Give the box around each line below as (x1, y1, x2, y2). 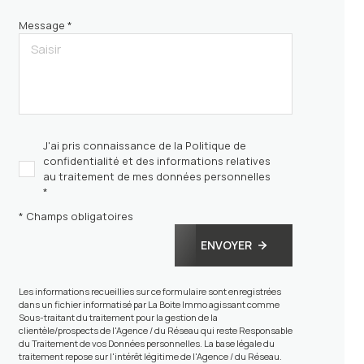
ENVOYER (201, 237, 253, 253)
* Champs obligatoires (18, 209, 133, 224)
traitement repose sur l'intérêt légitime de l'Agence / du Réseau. (18, 349, 282, 362)
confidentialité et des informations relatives (42, 154, 271, 169)
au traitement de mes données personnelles (42, 169, 271, 184)
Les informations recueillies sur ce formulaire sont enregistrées (18, 284, 281, 297)
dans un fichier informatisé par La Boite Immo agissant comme (18, 297, 279, 310)
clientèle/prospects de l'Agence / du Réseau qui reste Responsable (18, 323, 292, 336)
